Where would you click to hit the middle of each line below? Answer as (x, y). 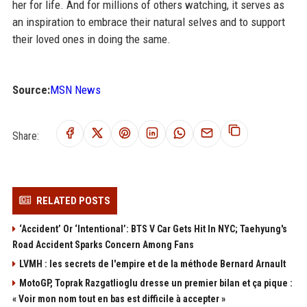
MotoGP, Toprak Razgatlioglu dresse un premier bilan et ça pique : (156, 283)
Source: (31, 90)
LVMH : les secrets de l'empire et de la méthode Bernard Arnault (152, 264)
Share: (25, 136)
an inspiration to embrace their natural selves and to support (148, 22)
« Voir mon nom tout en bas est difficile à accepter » (119, 299)
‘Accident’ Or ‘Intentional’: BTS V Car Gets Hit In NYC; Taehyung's (153, 229)
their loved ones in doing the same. (91, 39)
